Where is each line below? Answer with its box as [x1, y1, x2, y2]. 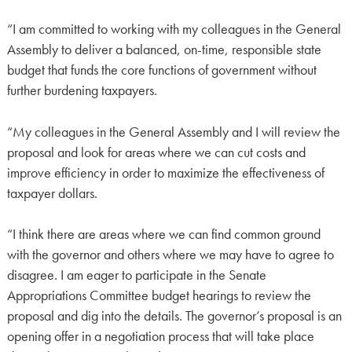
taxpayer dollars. [6, 184, 97, 202]
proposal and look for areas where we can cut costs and [6, 143, 306, 161]
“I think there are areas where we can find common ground [6, 225, 321, 244]
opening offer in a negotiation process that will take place [6, 328, 314, 346]
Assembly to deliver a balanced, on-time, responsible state [6, 41, 321, 59]
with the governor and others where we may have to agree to [6, 246, 334, 264]
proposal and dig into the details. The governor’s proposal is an [6, 307, 342, 325]
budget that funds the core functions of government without [6, 61, 317, 79]
